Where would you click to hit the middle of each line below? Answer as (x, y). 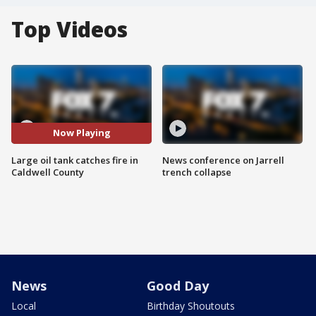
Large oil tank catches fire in (75, 160)
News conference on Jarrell (223, 160)
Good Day (178, 285)
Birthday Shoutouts (191, 305)
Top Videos (69, 29)
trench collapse (197, 172)
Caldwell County (48, 172)
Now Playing (81, 133)
